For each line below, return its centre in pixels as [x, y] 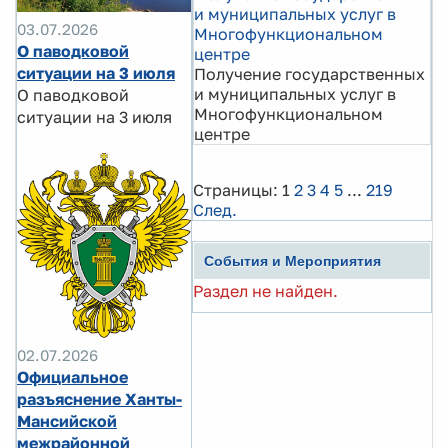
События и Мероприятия [292, 261]
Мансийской [67, 420]
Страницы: [235, 190]
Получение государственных [309, 74]
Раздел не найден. [265, 291]
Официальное [72, 376]
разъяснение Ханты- [99, 398]
